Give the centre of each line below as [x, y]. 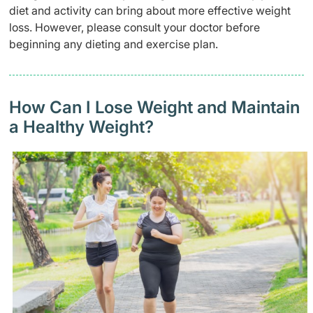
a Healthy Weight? [81, 127]
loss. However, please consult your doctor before [134, 28]
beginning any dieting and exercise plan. [114, 44]
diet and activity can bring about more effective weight [150, 11]
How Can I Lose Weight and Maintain [154, 108]
